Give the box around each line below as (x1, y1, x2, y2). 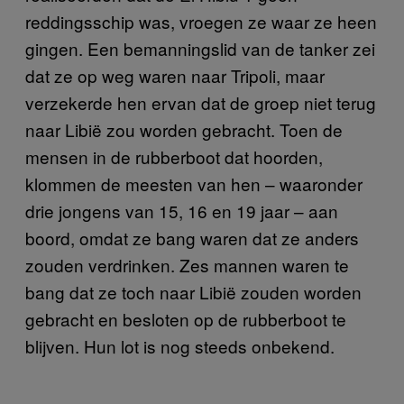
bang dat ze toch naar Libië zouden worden (25, 280, 362, 304)
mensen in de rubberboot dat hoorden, (25, 144, 323, 169)
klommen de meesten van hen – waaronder (25, 171, 363, 196)
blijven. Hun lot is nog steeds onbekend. (25, 334, 339, 358)
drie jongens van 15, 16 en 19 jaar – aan (25, 198, 338, 223)
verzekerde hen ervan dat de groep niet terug (25, 90, 376, 115)
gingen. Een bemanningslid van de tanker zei (25, 36, 375, 60)
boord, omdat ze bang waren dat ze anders (25, 225, 359, 250)
